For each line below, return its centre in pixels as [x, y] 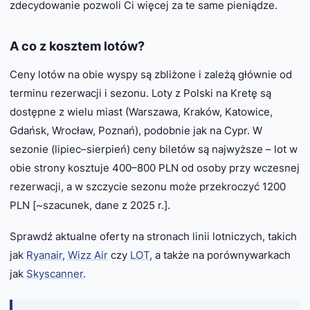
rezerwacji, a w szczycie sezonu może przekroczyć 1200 [148, 187]
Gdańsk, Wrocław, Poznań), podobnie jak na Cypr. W [136, 131]
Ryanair [44, 255]
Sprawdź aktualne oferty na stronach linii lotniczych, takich [153, 237]
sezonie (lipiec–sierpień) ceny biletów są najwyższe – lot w [154, 149]
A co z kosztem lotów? [77, 46]
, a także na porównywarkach [220, 255]
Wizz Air [88, 255]
